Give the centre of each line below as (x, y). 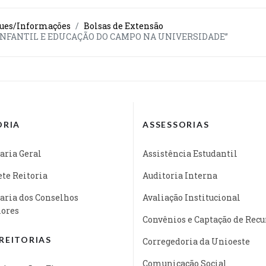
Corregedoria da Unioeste (196, 241)
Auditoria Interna (180, 175)
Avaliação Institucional (191, 197)
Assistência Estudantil (190, 153)
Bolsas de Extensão (123, 26)
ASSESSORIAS (176, 124)
